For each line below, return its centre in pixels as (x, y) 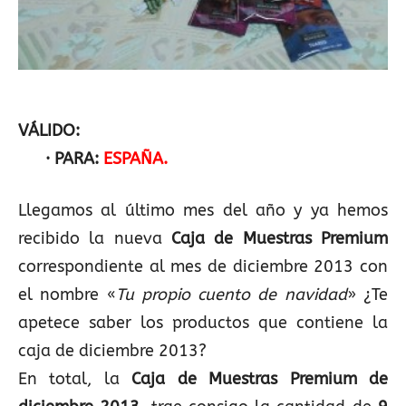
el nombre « (67, 295)
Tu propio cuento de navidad (231, 295)
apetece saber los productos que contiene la (203, 323)
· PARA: (61, 159)
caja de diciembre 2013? (112, 351)
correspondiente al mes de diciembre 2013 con (203, 266)
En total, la (75, 379)
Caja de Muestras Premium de (260, 379)
